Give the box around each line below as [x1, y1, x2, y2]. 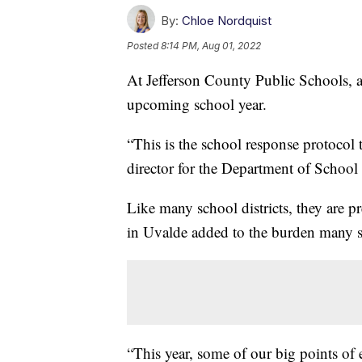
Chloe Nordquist [182, 12, 271, 28]
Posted [127, 39, 161, 52]
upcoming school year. [127, 93, 267, 114]
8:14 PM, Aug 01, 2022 [161, 39, 261, 52]
